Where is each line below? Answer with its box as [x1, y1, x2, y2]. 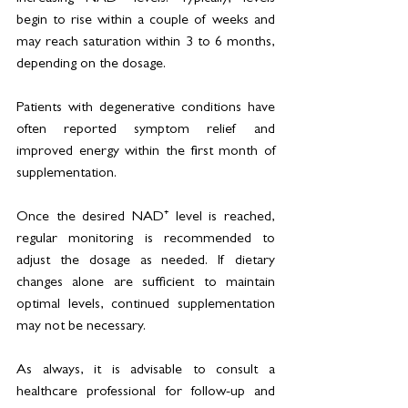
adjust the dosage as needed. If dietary [16, 253, 275, 269]
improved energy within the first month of [16, 144, 275, 159]
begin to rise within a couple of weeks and [16, 13, 275, 28]
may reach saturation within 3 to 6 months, [16, 35, 275, 50]
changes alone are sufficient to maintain [16, 275, 275, 291]
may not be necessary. [16, 319, 146, 334]
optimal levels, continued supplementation [16, 297, 275, 312]
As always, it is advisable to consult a [16, 362, 275, 378]
